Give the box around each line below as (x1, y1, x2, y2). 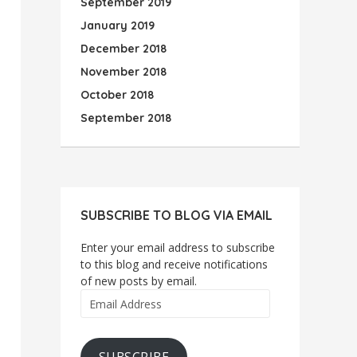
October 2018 (80, 88, 154, 102)
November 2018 (80, 65, 167, 79)
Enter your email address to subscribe (80, 240, 275, 255)
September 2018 (80, 111, 171, 125)
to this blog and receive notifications (80, 257, 268, 272)
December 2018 (80, 41, 167, 56)
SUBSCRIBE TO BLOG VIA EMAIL (80, 207, 273, 223)
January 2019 (80, 18, 155, 33)
